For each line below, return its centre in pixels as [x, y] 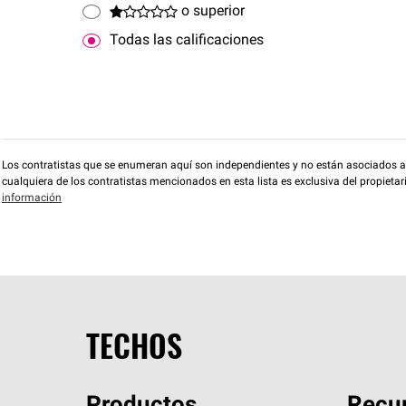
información [32, 198]
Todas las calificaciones [187, 40]
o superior [213, 11]
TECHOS [134, 345]
